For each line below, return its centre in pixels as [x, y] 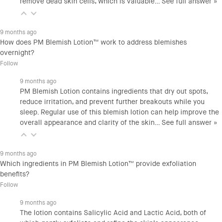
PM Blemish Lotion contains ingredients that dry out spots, [114, 92]
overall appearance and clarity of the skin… [91, 123]
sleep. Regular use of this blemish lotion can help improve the [119, 112]
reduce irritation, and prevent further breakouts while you [112, 102]
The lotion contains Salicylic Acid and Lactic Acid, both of [113, 213]
